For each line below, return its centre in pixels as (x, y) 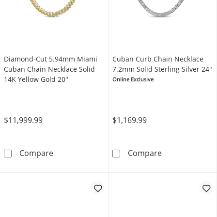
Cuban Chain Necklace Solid (49, 69)
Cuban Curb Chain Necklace (158, 59)
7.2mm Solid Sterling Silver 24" (162, 69)
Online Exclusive (133, 79)
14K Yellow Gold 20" (36, 79)
